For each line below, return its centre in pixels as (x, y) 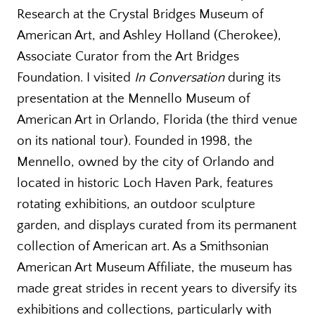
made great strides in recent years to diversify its (157, 288)
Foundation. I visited (76, 77)
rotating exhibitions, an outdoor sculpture (136, 204)
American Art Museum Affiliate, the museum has (154, 267)
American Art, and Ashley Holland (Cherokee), (149, 35)
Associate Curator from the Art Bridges (128, 56)
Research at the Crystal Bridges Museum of (140, 14)
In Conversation (179, 77)
